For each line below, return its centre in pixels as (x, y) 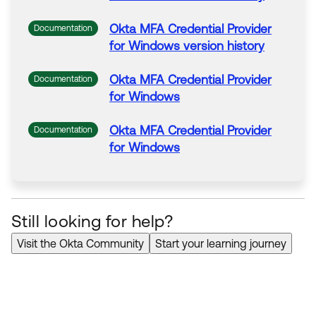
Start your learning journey (221, 243)
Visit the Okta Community (80, 243)
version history (222, 46)
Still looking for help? (92, 221)
